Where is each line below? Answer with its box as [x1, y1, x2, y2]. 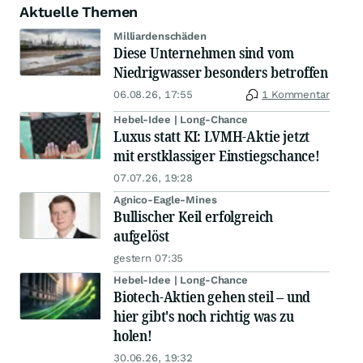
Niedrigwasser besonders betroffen [113, 62, 329, 83]
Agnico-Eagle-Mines [113, 194, 217, 207]
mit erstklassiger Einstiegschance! [113, 146, 320, 166]
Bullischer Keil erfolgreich [113, 207, 274, 227]
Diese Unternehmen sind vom [113, 43, 294, 63]
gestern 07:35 [113, 252, 184, 265]
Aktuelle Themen [19, 3, 139, 21]
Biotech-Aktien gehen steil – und [113, 287, 311, 307]
